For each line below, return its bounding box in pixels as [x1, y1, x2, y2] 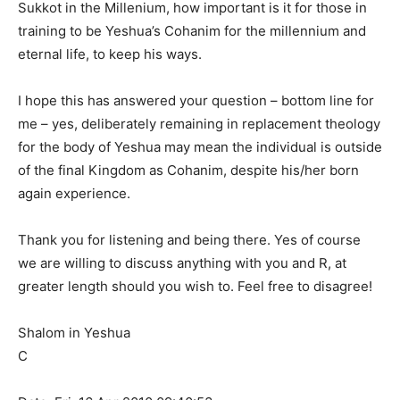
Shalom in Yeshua [18, 324, 130, 341]
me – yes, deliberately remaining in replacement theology [18, 115, 380, 132]
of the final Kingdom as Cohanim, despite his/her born [18, 162, 359, 179]
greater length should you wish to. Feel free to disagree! [18, 278, 372, 295]
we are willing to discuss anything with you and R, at [18, 254, 346, 271]
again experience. [18, 185, 130, 202]
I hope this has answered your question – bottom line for [18, 92, 374, 109]
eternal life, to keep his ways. [18, 46, 202, 62]
